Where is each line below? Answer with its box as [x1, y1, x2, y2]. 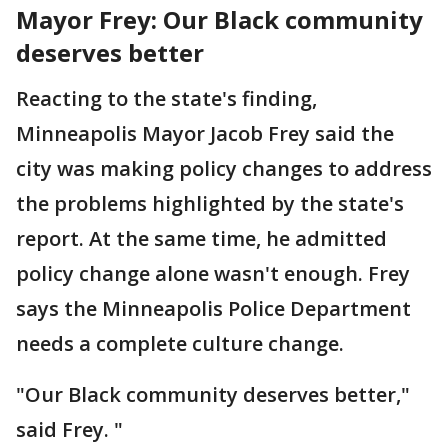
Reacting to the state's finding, [16, 85, 317, 112]
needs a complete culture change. [16, 330, 344, 357]
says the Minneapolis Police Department [16, 295, 411, 322]
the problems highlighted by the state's [16, 190, 404, 217]
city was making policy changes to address [16, 155, 432, 182]
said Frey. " [16, 416, 123, 443]
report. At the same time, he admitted [16, 225, 387, 252]
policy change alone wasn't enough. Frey [16, 260, 410, 287]
